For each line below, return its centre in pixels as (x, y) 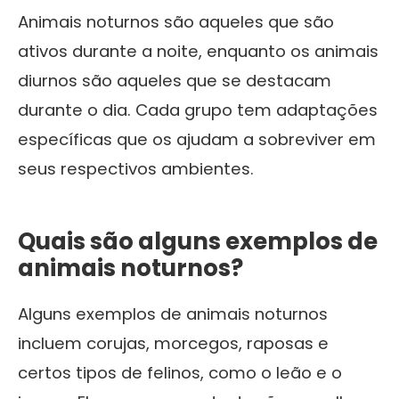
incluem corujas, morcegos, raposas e (173, 343)
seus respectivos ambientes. (136, 168)
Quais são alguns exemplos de (198, 241)
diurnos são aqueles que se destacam (175, 80)
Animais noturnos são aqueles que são (176, 21)
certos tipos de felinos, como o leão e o (180, 372)
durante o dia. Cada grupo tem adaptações (198, 110)
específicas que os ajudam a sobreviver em (197, 139)
